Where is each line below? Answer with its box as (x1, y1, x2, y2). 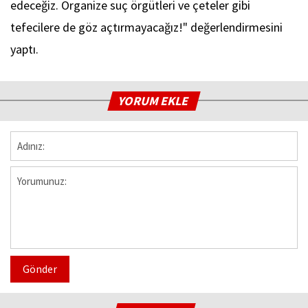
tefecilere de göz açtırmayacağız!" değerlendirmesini (10, 19, 283, 36)
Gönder (23, 262, 57, 276)
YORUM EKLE (117, 93, 192, 109)
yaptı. (10, 41, 41, 58)
